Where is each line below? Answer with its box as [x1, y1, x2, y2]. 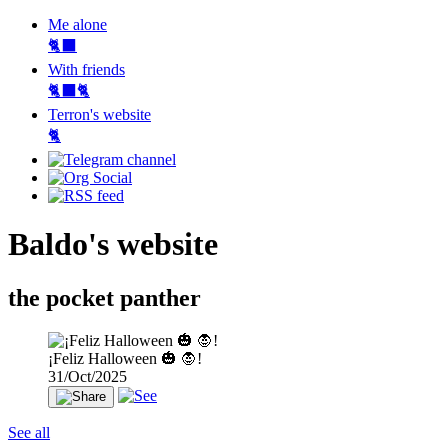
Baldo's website [8, 226, 218, 263]
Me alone [48, 16, 107, 33]
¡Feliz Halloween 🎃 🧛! [48, 349, 202, 367]
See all [8, 423, 50, 441]
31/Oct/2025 [48, 367, 127, 385]
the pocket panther [8, 284, 201, 311]
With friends [48, 61, 125, 78]
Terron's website [48, 106, 151, 123]
